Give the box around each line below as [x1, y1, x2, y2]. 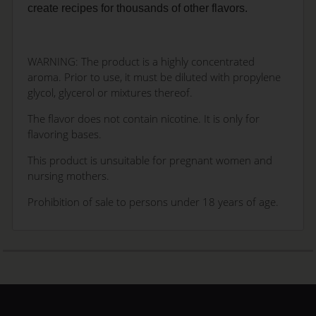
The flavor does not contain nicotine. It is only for [28, 111, 260, 126]
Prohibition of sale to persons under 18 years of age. [28, 194, 279, 209]
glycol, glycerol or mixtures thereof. [28, 85, 193, 100]
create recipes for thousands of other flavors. [28, 2, 248, 15]
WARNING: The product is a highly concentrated [28, 54, 255, 69]
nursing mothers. [28, 168, 110, 183]
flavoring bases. [28, 126, 102, 141]
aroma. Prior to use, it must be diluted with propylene [28, 70, 281, 85]
